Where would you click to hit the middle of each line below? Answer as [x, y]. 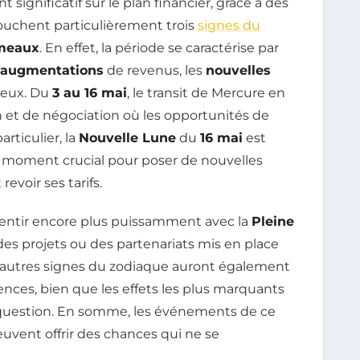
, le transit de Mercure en [206, 92]
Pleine [273, 221]
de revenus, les [155, 70]
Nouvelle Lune [127, 137]
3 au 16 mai [90, 92]
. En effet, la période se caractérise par [159, 47]
